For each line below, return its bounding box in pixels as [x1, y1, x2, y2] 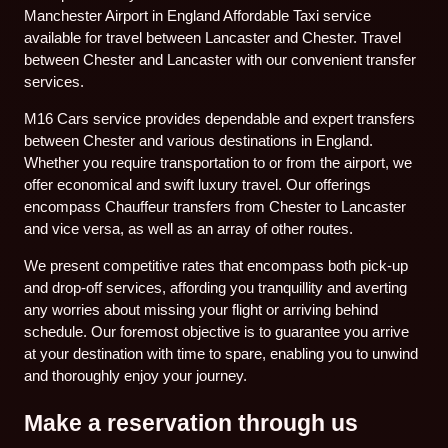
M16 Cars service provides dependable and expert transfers [24, 109, 416, 127]
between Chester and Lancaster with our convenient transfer [24, 50, 417, 68]
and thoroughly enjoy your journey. [24, 367, 248, 385]
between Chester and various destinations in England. [24, 131, 374, 149]
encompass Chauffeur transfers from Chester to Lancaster [24, 197, 407, 215]
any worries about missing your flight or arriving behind [24, 301, 379, 319]
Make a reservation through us [24, 410, 359, 437]
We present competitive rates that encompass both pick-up [24, 257, 409, 275]
